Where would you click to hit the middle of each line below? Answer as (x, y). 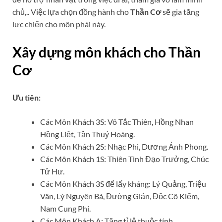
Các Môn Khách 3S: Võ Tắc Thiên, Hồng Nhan (117, 121)
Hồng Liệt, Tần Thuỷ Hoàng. (87, 134)
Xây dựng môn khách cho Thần (107, 52)
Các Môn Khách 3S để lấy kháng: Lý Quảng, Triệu (123, 183)
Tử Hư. (52, 171)
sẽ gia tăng (180, 12)
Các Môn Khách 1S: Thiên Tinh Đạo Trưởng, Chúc (124, 159)
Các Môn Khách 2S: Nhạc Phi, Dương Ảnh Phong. (124, 146)
